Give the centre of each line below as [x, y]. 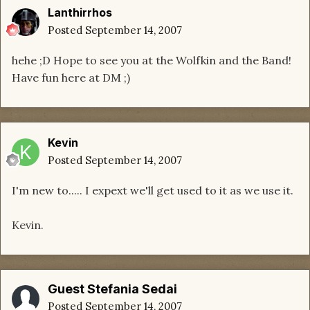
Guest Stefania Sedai [112, 289]
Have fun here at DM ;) [71, 78]
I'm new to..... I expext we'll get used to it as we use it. [153, 191]
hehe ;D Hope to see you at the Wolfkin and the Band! [152, 61]
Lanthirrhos [80, 13]
